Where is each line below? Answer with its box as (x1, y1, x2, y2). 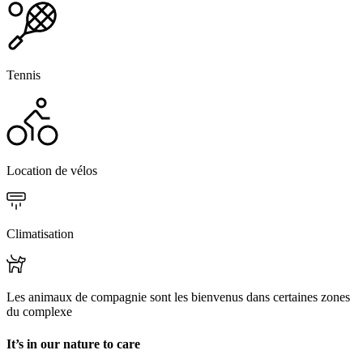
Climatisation (6, 227, 74, 241)
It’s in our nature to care (6, 336, 140, 351)
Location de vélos (6, 164, 97, 178)
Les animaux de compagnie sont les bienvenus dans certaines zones (6, 290, 350, 305)
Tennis (6, 68, 41, 83)
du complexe (6, 305, 72, 319)
